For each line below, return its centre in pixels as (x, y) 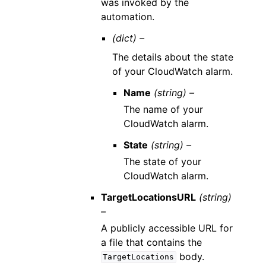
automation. (127, 16)
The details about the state (172, 57)
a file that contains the (151, 242)
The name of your (163, 109)
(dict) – (128, 38)
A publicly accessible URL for (167, 228)
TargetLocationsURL (148, 197)
